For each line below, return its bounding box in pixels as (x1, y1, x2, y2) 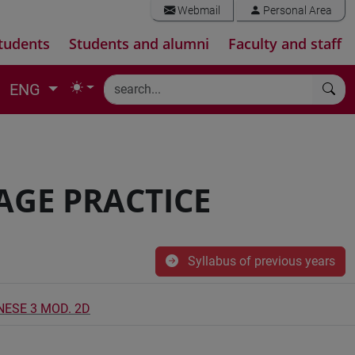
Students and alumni (69, 34, 209, 53)
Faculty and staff (228, 34, 342, 53)
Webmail (175, 4, 220, 17)
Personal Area (261, 4, 332, 17)
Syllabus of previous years (185, 254, 335, 269)
